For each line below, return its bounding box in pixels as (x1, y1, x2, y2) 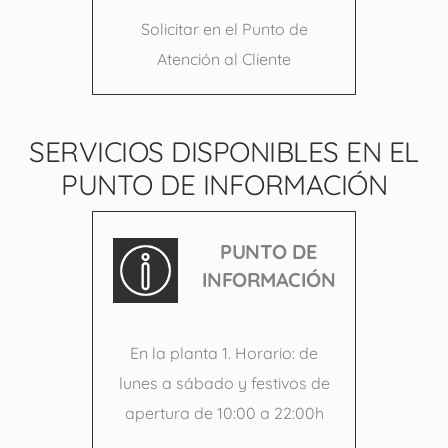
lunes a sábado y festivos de (118, 372, 330, 393)
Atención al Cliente (157, 49, 291, 70)
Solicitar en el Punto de (140, 19, 308, 40)
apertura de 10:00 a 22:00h (124, 402, 324, 423)
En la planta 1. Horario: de (130, 342, 318, 363)
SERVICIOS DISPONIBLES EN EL (29, 134, 419, 170)
